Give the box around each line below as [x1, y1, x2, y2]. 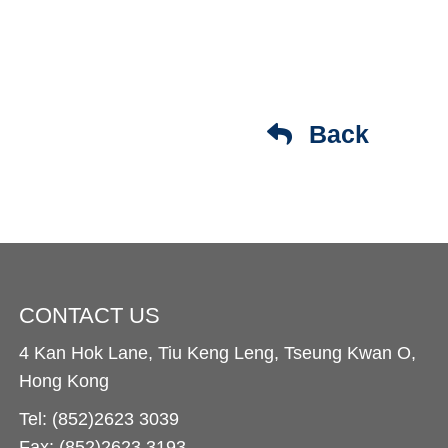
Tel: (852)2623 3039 [19, 409, 180, 430]
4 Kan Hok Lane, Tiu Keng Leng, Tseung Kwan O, [19, 343, 417, 364]
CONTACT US [19, 303, 161, 329]
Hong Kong [19, 371, 110, 392]
